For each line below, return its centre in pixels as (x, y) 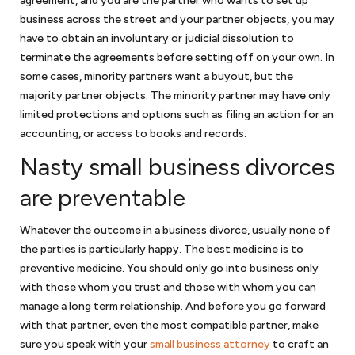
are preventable (103, 198)
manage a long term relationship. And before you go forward (173, 306)
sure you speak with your (85, 344)
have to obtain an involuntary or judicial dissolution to (157, 38)
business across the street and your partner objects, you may (177, 19)
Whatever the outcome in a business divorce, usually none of (175, 230)
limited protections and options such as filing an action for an (177, 115)
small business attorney (210, 344)
